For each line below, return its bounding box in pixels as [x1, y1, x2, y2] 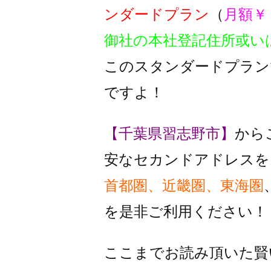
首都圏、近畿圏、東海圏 [104, 177, 264, 194]
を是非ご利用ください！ [104, 203, 267, 220]
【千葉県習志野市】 [104, 125, 235, 142]
